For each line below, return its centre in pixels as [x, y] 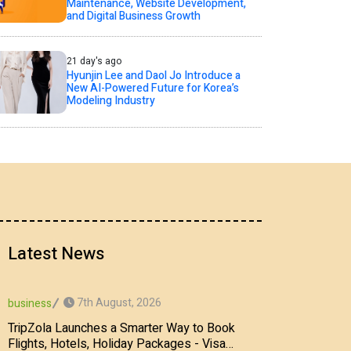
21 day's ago [94, 61]
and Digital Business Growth [133, 16]
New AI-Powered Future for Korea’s [152, 88]
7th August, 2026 [118, 303]
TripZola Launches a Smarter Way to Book [121, 328]
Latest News [56, 253]
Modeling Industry [110, 101]
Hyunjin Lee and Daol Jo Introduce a [153, 76]
